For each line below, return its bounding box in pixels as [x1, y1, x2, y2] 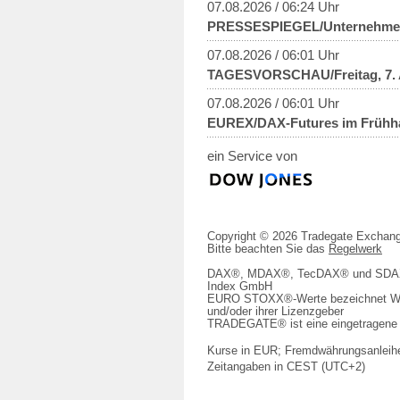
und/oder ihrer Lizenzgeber [207, 304, 344, 318]
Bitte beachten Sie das [207, 242, 329, 255]
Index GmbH [207, 279, 272, 293]
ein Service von [207, 147, 297, 163]
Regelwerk [329, 242, 382, 255]
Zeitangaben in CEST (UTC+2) [207, 360, 365, 373]
